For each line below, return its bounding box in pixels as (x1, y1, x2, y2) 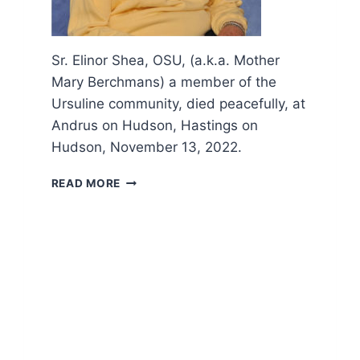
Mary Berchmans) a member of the (51, 74, 276, 91)
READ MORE (51, 177, 121, 190)
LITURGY (119, 223, 172, 237)
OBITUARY (119, 173, 182, 186)
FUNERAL (119, 207, 174, 220)
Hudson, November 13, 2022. (51, 139, 242, 156)
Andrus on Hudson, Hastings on (51, 117, 258, 134)
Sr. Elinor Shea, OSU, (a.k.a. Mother (51, 52, 280, 69)
